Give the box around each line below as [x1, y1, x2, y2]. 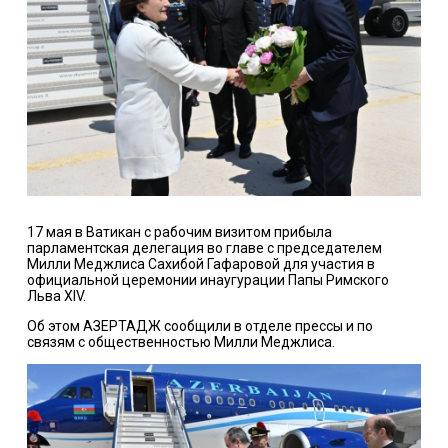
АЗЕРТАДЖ [82, 318, 161, 335]
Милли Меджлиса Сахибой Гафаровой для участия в [26, 256, 375, 273]
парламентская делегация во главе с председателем [26, 240, 382, 257]
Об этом [26, 318, 83, 335]
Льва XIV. [26, 288, 86, 305]
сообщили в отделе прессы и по [160, 318, 373, 335]
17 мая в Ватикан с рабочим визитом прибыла [26, 224, 332, 241]
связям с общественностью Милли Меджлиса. [26, 334, 335, 351]
